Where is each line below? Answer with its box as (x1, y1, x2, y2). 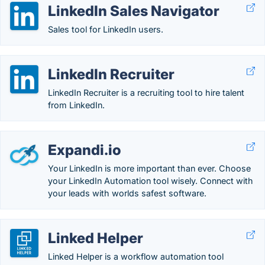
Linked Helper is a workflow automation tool (48, 251, 224, 261)
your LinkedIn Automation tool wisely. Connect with (48, 176, 253, 186)
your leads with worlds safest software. (48, 188, 206, 198)
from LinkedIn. (48, 100, 105, 110)
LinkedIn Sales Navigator (48, 2, 219, 20)
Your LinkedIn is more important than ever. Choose (48, 163, 251, 173)
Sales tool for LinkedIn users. (48, 24, 163, 34)
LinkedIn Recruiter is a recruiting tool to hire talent (48, 88, 244, 98)
